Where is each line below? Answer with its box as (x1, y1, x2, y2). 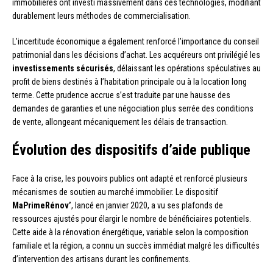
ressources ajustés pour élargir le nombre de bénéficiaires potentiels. (12, 213, 251, 224)
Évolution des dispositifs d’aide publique (12, 141, 250, 158)
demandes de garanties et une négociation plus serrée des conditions (12, 103, 253, 113)
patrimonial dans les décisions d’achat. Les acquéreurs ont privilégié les (12, 49, 260, 60)
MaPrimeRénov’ (12, 200, 71, 210)
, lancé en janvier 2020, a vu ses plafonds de (71, 200, 223, 210)
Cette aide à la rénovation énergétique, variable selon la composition (12, 227, 249, 237)
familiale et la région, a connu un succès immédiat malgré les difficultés (12, 240, 260, 250)
